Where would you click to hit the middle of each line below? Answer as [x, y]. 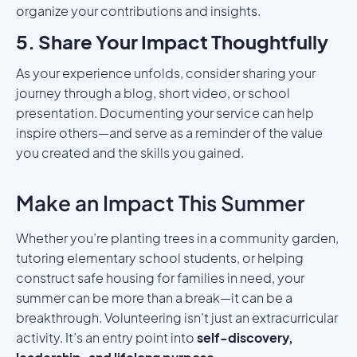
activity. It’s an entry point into [106, 337]
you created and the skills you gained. [130, 152]
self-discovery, [245, 337]
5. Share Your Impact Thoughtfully [172, 41]
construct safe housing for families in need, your [160, 277]
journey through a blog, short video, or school [153, 92]
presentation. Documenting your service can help [165, 112]
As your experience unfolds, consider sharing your [166, 73]
